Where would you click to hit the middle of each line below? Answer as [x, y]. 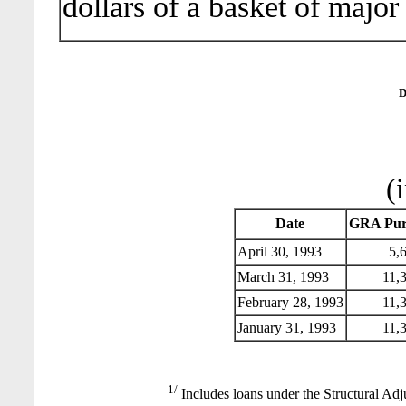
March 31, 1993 [283, 277]
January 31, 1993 [286, 328]
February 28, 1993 [290, 303]
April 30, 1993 [279, 252]
